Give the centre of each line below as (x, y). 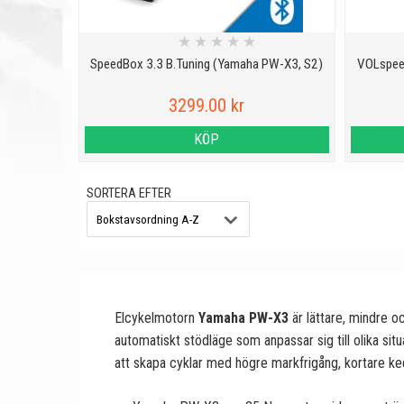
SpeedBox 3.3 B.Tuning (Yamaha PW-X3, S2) (207, 64)
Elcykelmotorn (156, 318)
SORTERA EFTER (129, 193)
